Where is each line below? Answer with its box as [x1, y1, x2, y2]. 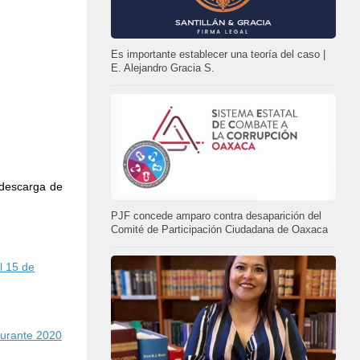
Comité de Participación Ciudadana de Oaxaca [111, 224, 328, 236]
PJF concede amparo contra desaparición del [111, 211, 321, 223]
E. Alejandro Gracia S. [111, 63, 215, 75]
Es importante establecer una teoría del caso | [111, 49, 325, 61]
